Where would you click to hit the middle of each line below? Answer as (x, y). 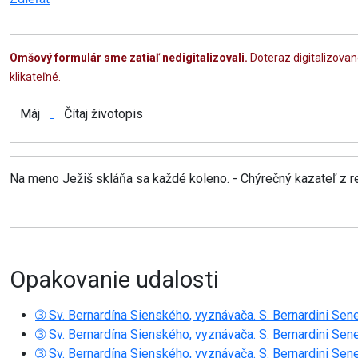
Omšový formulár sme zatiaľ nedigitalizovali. (129, 57)
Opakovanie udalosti (114, 279)
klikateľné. (35, 76)
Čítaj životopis (103, 113)
